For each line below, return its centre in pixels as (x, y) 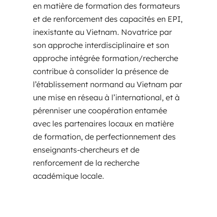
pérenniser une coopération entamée (100, 111)
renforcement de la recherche (86, 163)
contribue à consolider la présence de (101, 71)
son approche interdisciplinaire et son (101, 45)
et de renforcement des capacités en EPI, (108, 19)
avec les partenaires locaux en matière (103, 124)
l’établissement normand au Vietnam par (108, 85)
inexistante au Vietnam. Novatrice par (102, 32)
